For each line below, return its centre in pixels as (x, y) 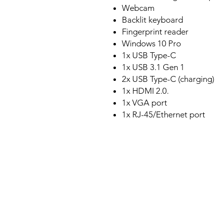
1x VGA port (145, 103)
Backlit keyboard (152, 20)
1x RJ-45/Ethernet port (164, 115)
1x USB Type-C (149, 55)
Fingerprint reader (155, 32)
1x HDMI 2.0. (145, 91)
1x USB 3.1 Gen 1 (153, 67)
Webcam (138, 8)
